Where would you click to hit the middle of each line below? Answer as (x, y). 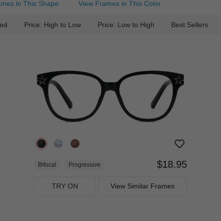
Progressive (85, 165)
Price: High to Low (53, 25)
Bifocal (47, 165)
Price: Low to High (126, 25)
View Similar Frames (142, 186)
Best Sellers (190, 25)
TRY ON (65, 186)
